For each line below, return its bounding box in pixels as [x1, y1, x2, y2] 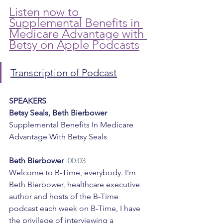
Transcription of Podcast [10, 67, 117, 79]
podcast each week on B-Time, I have [9, 204, 142, 214]
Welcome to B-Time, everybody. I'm [9, 168, 138, 178]
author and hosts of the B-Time [9, 192, 120, 202]
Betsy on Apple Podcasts [9, 37, 139, 52]
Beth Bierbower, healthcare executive [9, 180, 142, 190]
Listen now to [9, 4, 82, 19]
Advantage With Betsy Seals [9, 132, 107, 142]
